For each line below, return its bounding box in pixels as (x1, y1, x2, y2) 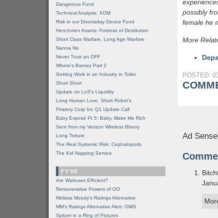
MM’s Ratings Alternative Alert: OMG (56, 204, 136, 209)
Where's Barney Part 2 (56, 63, 107, 68)
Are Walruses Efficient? (56, 178, 108, 183)
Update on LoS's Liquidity (56, 89, 114, 94)
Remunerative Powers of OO (56, 186, 120, 192)
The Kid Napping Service (56, 150, 112, 156)
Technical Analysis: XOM (56, 10, 110, 16)
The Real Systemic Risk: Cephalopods (56, 142, 142, 147)
